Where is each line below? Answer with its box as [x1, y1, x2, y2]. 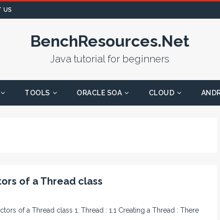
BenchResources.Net [30, 32, 190, 50]
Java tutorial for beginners [50, 53, 170, 65]
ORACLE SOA [77, 89, 122, 97]
